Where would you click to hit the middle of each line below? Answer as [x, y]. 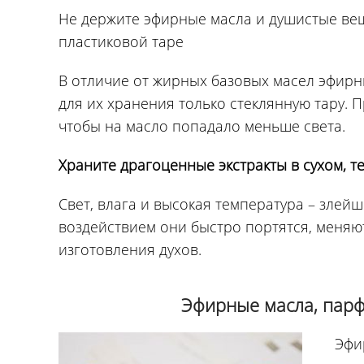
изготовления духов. [130, 249]
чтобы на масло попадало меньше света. [202, 126]
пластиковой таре [121, 41]
